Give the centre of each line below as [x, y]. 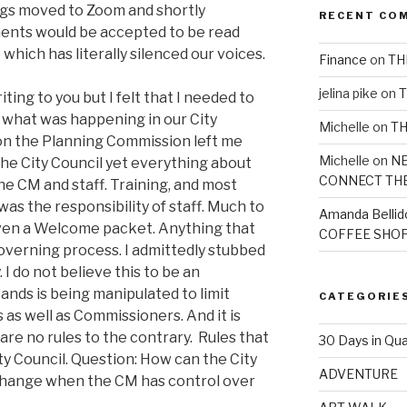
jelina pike [348, 93]
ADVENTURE [358, 373]
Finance [342, 59]
